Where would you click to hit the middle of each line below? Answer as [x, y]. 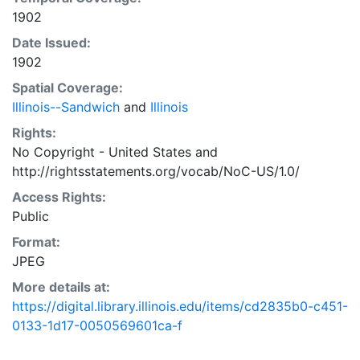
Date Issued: [51, 42]
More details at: [61, 286]
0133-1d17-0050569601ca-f [97, 325]
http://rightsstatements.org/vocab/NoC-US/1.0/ [156, 171]
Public [31, 216]
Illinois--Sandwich [66, 106]
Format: [36, 241]
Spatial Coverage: [67, 87]
